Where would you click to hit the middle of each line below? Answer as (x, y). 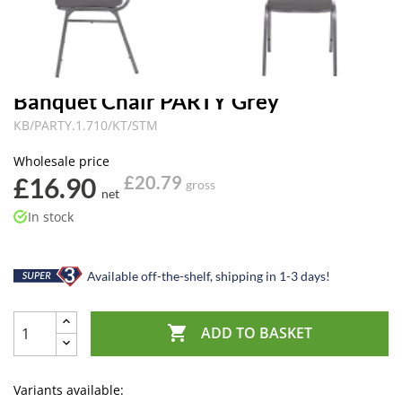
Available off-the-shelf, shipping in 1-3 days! (207, 275)
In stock (51, 217)
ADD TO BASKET (256, 333)
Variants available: (69, 390)
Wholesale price (61, 161)
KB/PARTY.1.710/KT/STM (86, 125)
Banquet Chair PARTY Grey (146, 101)
